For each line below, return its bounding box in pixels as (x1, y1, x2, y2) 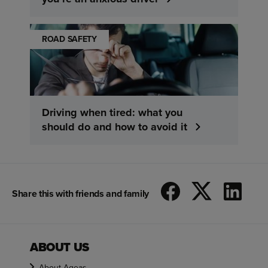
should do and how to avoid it (42, 119, 187, 135)
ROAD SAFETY (42, 33, 97, 46)
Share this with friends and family (12, 186, 150, 200)
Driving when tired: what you (42, 105, 182, 121)
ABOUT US (30, 238, 89, 257)
